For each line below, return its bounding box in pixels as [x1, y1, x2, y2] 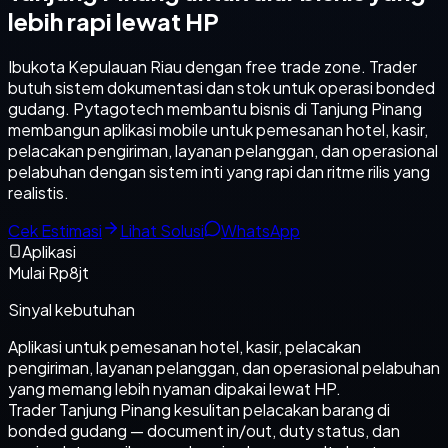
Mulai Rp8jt [8, 261, 89, 283]
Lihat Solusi [120, 219, 204, 241]
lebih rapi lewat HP [8, 5, 219, 36]
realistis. [8, 181, 69, 203]
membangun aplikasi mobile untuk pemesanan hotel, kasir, [8, 118, 428, 140]
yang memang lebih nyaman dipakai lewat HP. [8, 377, 341, 399]
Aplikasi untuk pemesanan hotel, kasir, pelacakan [8, 335, 361, 357]
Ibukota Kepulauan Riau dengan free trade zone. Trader [8, 55, 417, 77]
